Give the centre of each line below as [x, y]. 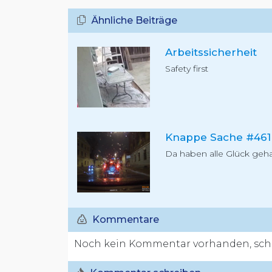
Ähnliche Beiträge [133, 20]
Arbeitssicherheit [211, 52]
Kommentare [124, 219]
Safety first [187, 69]
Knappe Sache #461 [218, 137]
